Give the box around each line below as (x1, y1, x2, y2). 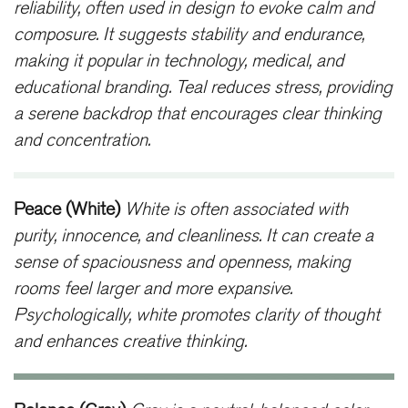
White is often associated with (125, 198, 348, 220)
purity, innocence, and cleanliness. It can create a (14, 224, 373, 247)
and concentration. (14, 129, 150, 152)
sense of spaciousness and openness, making (14, 250, 351, 273)
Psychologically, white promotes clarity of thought (14, 303, 380, 326)
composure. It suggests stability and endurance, (14, 24, 364, 46)
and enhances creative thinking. (14, 330, 247, 352)
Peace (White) (14, 198, 125, 220)
